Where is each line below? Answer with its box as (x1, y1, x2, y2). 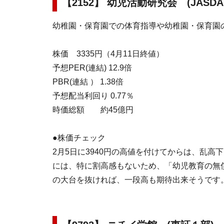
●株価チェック (52, 133, 105, 142)
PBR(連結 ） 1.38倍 (52, 77, 123, 86)
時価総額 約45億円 (52, 105, 133, 114)
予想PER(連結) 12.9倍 (52, 63, 132, 72)
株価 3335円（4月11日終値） (52, 49, 164, 58)
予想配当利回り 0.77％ (52, 91, 134, 100)
